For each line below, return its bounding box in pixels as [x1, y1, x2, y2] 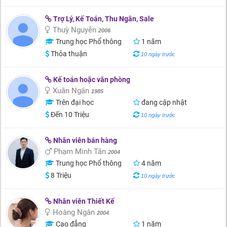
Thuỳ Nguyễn [51, 25, 98, 34]
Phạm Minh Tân [52, 147, 108, 156]
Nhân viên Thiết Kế [52, 197, 115, 205]
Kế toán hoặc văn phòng [52, 75, 130, 84]
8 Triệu [49, 171, 71, 179]
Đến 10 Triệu [49, 110, 89, 119]
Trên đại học [54, 98, 94, 106]
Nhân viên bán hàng [52, 136, 117, 144]
